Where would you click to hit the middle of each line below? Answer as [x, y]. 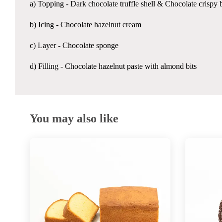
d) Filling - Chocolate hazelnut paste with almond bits [113, 66]
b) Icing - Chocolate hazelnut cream [85, 25]
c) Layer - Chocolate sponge [74, 46]
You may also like [74, 119]
